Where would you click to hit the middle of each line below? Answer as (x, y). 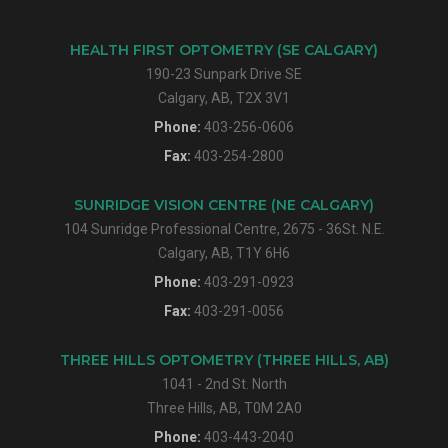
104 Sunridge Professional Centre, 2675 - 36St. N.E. (224, 228)
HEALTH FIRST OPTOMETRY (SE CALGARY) (224, 49)
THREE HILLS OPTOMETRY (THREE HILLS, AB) (224, 359)
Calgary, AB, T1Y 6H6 (224, 252)
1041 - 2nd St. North (224, 383)
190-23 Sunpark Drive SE (224, 73)
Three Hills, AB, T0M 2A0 (224, 407)
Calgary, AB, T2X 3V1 (224, 97)
